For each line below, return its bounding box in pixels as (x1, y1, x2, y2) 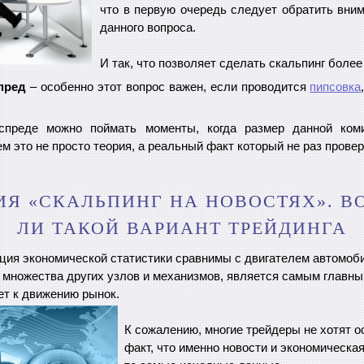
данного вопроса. (100, 20, 196, 34)
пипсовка (310, 80, 362, 94)
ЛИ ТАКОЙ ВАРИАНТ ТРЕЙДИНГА (17, 217, 347, 238)
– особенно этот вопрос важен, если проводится (26, 80, 310, 94)
